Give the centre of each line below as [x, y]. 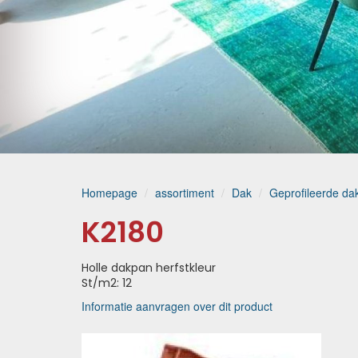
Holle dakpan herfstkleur [149, 268]
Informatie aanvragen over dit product [177, 306]
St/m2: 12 [107, 283]
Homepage [109, 193]
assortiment [185, 193]
